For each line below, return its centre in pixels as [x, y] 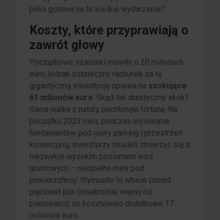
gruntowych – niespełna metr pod [87, 168]
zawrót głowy [67, 45]
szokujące [167, 86]
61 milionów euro [61, 98]
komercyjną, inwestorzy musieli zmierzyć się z [110, 145]
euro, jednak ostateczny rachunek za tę [96, 74]
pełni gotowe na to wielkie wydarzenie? [97, 9]
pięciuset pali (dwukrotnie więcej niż [91, 192]
